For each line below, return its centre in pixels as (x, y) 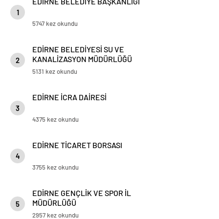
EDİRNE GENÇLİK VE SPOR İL (82, 193)
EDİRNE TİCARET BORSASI (77, 145)
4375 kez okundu (55, 119)
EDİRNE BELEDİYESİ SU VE (78, 49)
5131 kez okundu (55, 71)
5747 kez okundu (55, 23)
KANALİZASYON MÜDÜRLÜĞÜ (82, 59)
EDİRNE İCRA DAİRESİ (69, 97)
